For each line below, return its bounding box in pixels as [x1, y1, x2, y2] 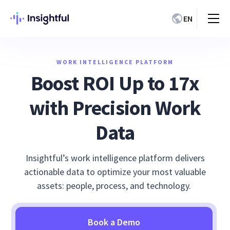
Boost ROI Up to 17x [30, 70, 200, 96]
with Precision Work [29, 95, 201, 121]
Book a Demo [88, 216, 141, 228]
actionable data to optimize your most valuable [24, 166, 206, 178]
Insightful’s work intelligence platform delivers [25, 152, 205, 164]
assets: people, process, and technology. [37, 180, 193, 191]
